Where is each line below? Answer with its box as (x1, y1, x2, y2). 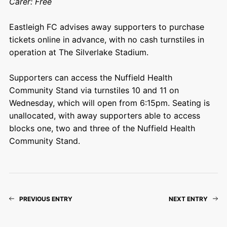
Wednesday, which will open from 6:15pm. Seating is (9, 97, 210, 108)
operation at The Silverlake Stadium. (9, 47, 148, 57)
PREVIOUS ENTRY (19, 195, 72, 203)
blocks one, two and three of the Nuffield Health (9, 123, 195, 133)
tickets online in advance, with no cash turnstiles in (9, 34, 204, 45)
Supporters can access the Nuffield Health (9, 72, 172, 83)
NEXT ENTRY (169, 195, 208, 203)
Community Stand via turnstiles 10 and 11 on (9, 85, 179, 95)
